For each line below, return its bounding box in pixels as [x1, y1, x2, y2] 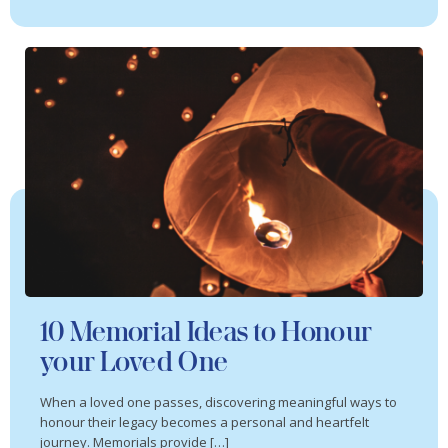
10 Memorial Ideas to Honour [40, 314, 372, 348]
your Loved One [40, 344, 229, 378]
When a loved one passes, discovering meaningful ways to [40, 392, 397, 411]
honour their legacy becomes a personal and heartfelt [40, 412, 369, 431]
